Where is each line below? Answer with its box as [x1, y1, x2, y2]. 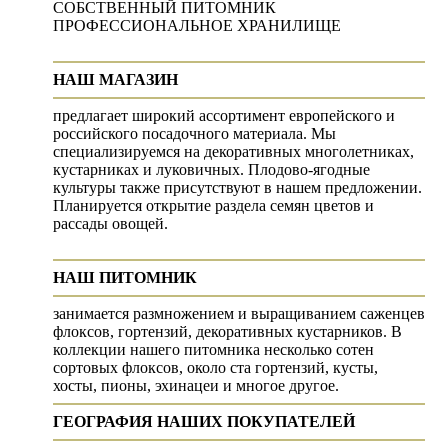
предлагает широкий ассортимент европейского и [53, 106, 395, 124]
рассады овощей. [53, 214, 168, 232]
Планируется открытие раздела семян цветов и [53, 196, 374, 214]
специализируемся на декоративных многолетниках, [53, 142, 414, 160]
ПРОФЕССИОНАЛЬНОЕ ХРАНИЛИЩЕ [53, 16, 341, 34]
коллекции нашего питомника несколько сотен [53, 340, 374, 358]
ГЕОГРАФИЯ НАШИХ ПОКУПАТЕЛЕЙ [53, 412, 355, 430]
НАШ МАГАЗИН [53, 70, 178, 88]
